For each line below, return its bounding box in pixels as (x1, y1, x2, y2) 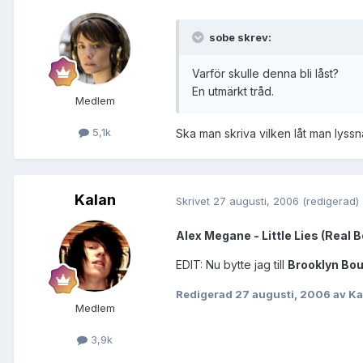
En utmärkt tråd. (192, 84, 274, 99)
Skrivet (176, 194, 213, 207)
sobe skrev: (207, 31, 271, 45)
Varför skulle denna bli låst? (192, 66, 339, 81)
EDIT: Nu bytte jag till (176, 258, 288, 272)
